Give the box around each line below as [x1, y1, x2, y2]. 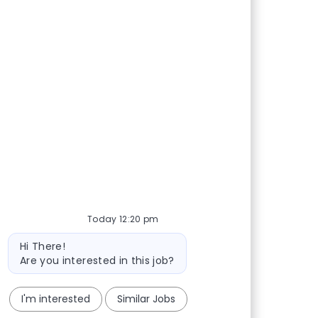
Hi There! [19, 238, 66, 253]
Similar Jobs [116, 292, 175, 306]
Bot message [5, 231, 74, 246]
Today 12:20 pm [87, 212, 159, 225]
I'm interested [21, 292, 90, 306]
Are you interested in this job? [19, 253, 175, 268]
